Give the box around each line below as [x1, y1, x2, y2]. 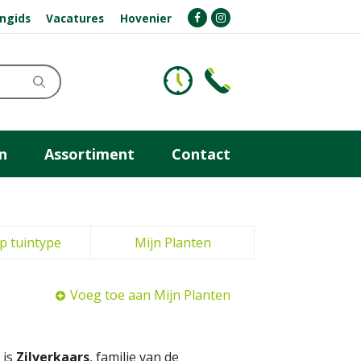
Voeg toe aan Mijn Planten [70, 286, 230, 304]
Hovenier [120, 10, 172, 26]
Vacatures [46, 10, 105, 26]
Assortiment [44, 143, 135, 164]
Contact [172, 143, 230, 164]
